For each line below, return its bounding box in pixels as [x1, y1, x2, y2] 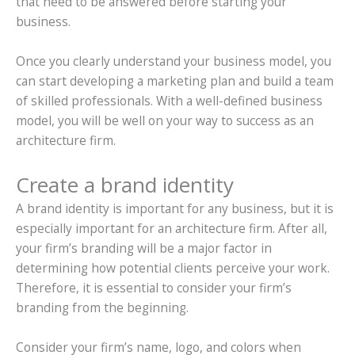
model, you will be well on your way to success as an [16, 111, 314, 129]
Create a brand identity [16, 170, 234, 199]
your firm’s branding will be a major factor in [16, 239, 272, 257]
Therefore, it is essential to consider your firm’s [16, 278, 292, 296]
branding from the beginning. [16, 298, 189, 316]
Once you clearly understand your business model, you [16, 52, 331, 70]
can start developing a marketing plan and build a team [16, 71, 334, 90]
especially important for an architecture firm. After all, [16, 219, 327, 237]
